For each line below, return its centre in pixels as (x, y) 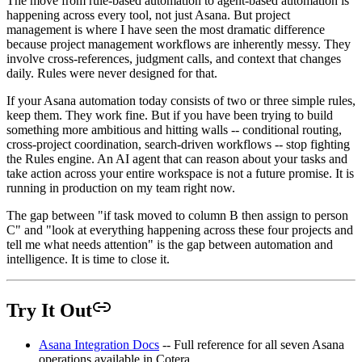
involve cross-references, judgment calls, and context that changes (174, 59)
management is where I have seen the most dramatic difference (166, 30)
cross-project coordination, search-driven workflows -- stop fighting (178, 145)
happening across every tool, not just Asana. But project (148, 15)
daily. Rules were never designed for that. (112, 74)
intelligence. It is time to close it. (88, 259)
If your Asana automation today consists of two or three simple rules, (181, 101)
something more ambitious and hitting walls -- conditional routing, (174, 130)
